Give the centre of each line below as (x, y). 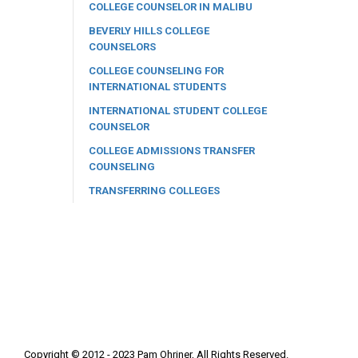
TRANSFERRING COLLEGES (154, 190)
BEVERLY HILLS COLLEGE (149, 30)
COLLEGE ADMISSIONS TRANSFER (172, 150)
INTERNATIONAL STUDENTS (157, 86)
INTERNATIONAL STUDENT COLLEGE (178, 110)
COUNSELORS (122, 46)
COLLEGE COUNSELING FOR (156, 70)
